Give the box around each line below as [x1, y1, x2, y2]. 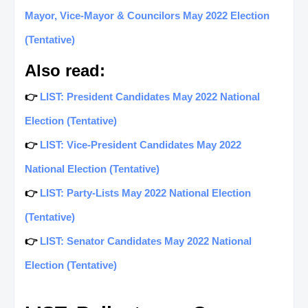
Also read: [25, 60, 105, 80]
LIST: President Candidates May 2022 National [40, 90, 260, 102]
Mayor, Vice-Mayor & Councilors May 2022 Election [25, 9, 269, 21]
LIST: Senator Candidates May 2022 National [40, 234, 252, 247]
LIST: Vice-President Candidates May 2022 [40, 138, 241, 151]
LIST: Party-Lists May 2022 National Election [40, 186, 251, 199]
